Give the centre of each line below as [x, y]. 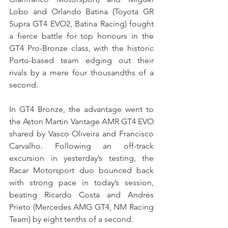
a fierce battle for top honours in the [81, 36]
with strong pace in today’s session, [81, 183]
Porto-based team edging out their [81, 61]
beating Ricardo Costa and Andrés [81, 195]
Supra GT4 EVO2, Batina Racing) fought [81, 24]
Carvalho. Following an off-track [81, 146]
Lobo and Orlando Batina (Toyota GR [81, 12]
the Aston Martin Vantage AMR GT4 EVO [81, 122]
